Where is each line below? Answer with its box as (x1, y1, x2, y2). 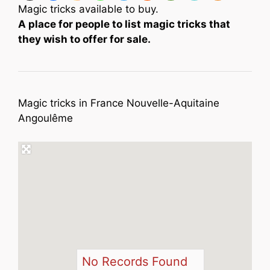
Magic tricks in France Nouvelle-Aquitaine (18, 97, 219, 109)
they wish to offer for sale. (18, 33, 151, 45)
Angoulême (18, 112, 73, 124)
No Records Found (82, 254, 187, 269)
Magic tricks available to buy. (18, 3, 159, 15)
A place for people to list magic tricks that (18, 18, 230, 30)
